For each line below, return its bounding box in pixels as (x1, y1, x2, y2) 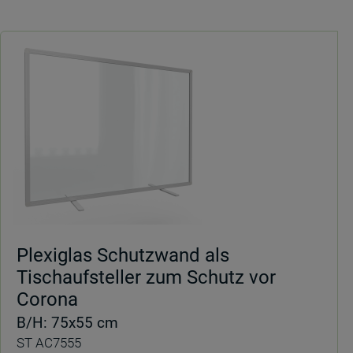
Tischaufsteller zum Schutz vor (17, 266, 276, 288)
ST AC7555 (17, 335, 81, 351)
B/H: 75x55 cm (17, 314, 118, 332)
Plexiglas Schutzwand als (17, 244, 229, 266)
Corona (17, 288, 78, 310)
